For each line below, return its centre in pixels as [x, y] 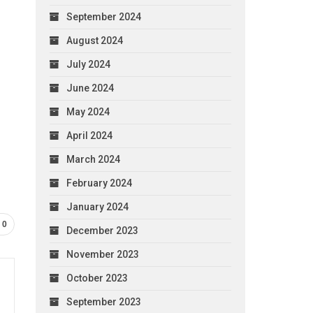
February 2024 [99, 183]
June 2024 [90, 88]
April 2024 [89, 135]
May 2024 [88, 111]
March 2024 [93, 159]
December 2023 [102, 230]
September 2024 [103, 16]
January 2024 [97, 206]
